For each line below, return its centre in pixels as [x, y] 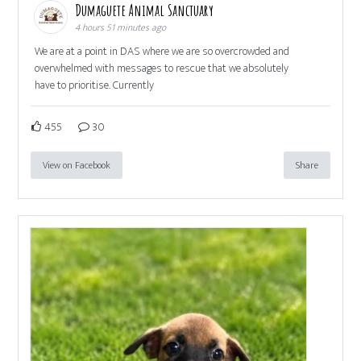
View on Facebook [77, 165]
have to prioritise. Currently [95, 85]
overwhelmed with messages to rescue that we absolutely [162, 68]
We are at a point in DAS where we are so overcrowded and [162, 51]
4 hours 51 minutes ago [121, 27]
